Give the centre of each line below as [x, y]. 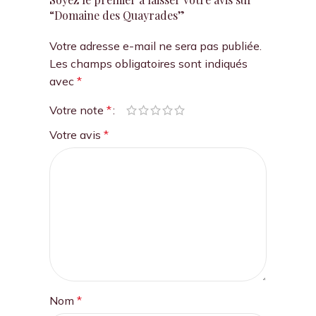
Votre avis [76, 135]
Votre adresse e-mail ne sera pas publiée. [155, 46]
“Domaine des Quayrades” [117, 16]
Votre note [78, 110]
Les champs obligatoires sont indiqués [148, 64]
